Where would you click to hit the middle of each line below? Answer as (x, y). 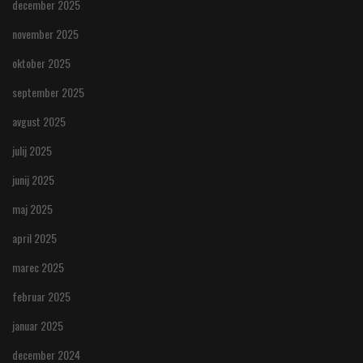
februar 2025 (41, 296)
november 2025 (45, 34)
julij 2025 (32, 150)
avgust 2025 (39, 121)
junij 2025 (33, 179)
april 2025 (34, 238)
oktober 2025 (41, 63)
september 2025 (48, 92)
